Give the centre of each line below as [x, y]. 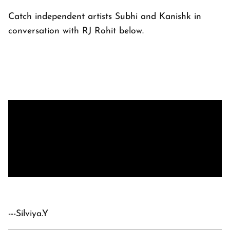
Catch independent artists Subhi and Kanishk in [105, 17]
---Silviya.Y [28, 214]
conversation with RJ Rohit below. [76, 31]
